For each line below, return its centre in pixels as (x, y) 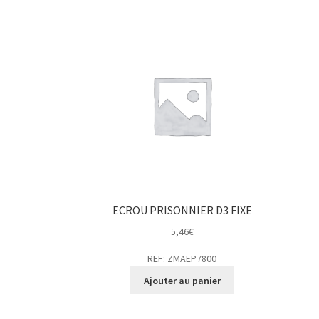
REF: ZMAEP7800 (182, 258)
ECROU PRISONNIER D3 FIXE (182, 210)
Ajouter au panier (182, 280)
